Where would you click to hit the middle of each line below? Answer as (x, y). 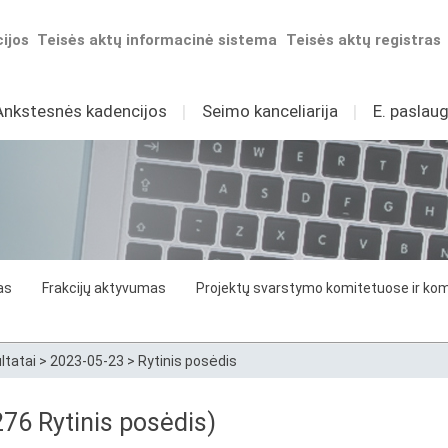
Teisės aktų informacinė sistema (157, 40)
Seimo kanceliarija (269, 111)
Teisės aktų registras (364, 40)
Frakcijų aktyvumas (104, 288)
